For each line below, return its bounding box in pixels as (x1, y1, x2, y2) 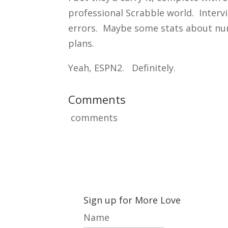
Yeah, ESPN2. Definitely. (68, 62, 176, 74)
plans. (68, 37, 95, 49)
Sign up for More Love (83, 194, 181, 206)
